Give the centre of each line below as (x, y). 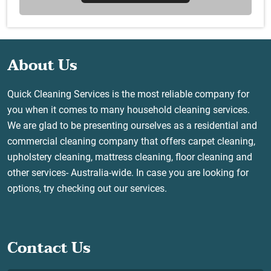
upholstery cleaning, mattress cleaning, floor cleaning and (130, 157)
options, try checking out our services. (87, 189)
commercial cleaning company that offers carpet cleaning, (131, 142)
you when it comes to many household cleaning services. (129, 110)
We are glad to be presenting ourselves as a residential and (132, 126)
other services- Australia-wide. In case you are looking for (128, 173)
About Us (42, 66)
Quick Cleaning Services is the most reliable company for (128, 94)
